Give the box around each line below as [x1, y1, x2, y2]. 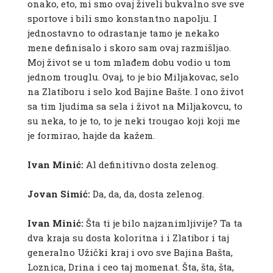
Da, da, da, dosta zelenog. [90, 188, 204, 200]
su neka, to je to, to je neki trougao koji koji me [27, 115, 240, 127]
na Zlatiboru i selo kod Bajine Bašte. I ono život [27, 85, 244, 98]
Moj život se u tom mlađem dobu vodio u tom [27, 56, 231, 69]
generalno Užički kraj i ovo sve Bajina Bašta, [27, 246, 233, 259]
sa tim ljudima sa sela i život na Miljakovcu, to [27, 100, 243, 113]
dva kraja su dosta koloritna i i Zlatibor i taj [27, 232, 229, 244]
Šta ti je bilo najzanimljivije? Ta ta [83, 217, 243, 230]
